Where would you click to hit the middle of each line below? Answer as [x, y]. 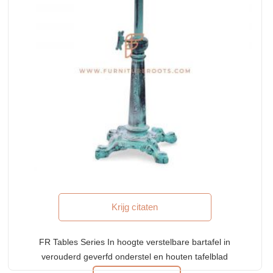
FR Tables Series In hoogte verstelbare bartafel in [135, 242]
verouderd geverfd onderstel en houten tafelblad [135, 256]
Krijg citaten [135, 207]
